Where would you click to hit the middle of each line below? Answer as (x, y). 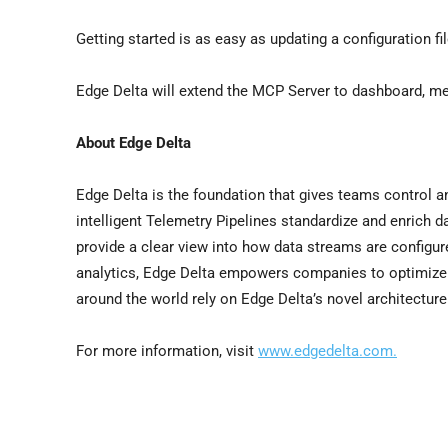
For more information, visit (167, 350)
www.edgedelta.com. (327, 350)
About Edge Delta (133, 142)
